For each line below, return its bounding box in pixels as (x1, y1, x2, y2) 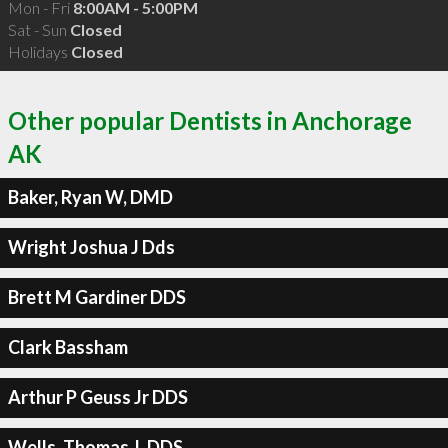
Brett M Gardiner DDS (7, 286, 186, 308)
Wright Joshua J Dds (7, 236, 175, 258)
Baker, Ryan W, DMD (7, 186, 173, 208)
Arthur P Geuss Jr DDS (7, 386, 188, 408)
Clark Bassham (7, 336, 128, 358)
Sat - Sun (7, 20, 70, 39)
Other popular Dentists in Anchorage (8, 105, 412, 135)
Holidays (7, 42, 71, 61)
